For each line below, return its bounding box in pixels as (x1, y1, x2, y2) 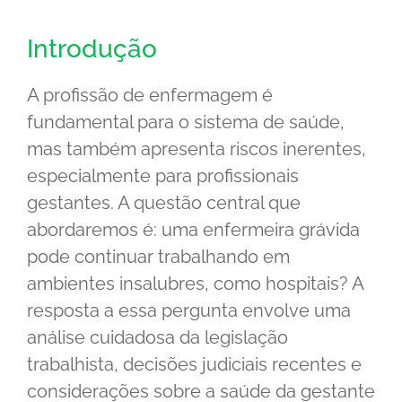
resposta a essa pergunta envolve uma (27, 299, 351, 321)
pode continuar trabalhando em (27, 245, 290, 267)
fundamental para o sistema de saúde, (27, 110, 345, 133)
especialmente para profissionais (27, 164, 299, 187)
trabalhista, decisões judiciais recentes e (27, 353, 362, 375)
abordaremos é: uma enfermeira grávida (27, 218, 360, 240)
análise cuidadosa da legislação (27, 326, 288, 348)
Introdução (27, 33, 157, 64)
